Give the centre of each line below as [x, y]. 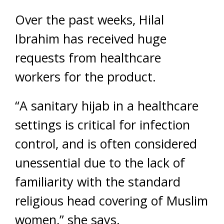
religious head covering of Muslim [111, 200]
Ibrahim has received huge [91, 38]
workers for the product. [85, 76]
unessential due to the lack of [100, 162]
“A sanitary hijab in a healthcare [107, 105]
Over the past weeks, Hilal [89, 19]
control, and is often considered [106, 143]
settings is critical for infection [102, 124]
